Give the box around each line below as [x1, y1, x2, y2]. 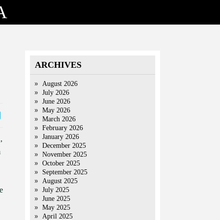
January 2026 [42, 133, 79, 140]
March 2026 [42, 115, 76, 123]
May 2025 [42, 204, 70, 211]
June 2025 [42, 195, 70, 202]
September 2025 [42, 168, 87, 176]
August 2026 [42, 80, 78, 87]
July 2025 [42, 186, 69, 193]
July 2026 [42, 89, 69, 96]
